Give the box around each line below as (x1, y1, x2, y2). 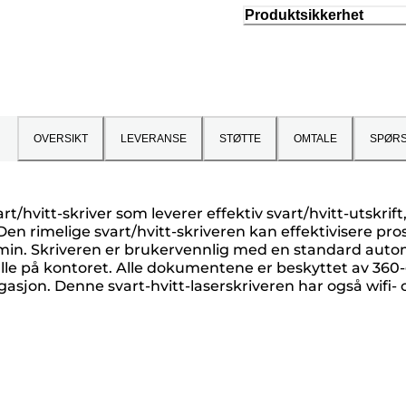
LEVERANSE (121, 132, 187, 146)
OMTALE (294, 132, 337, 146)
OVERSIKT (34, 132, 88, 146)
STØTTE (219, 132, 261, 146)
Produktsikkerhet (245, 7, 363, 24)
